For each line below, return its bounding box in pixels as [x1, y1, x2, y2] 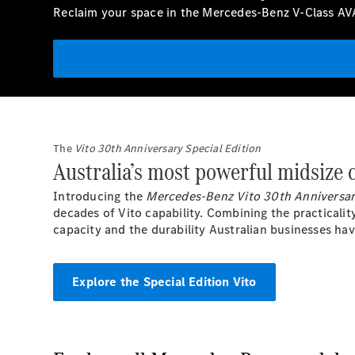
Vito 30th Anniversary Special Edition [74, 141, 261, 156]
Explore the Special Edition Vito [72, 273, 257, 290]
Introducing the [53, 188, 147, 204]
